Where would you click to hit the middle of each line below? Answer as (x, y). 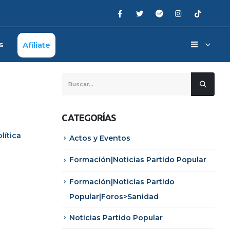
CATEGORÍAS (89, 118)
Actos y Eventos (100, 138)
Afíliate (36, 45)
